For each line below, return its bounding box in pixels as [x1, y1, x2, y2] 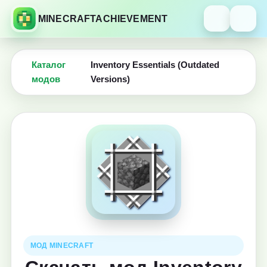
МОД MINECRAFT [30, 241, 94, 250]
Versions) [91, 74, 130, 84]
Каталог [32, 60, 66, 70]
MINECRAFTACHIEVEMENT [38, 13, 168, 24]
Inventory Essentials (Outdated [91, 60, 219, 70]
